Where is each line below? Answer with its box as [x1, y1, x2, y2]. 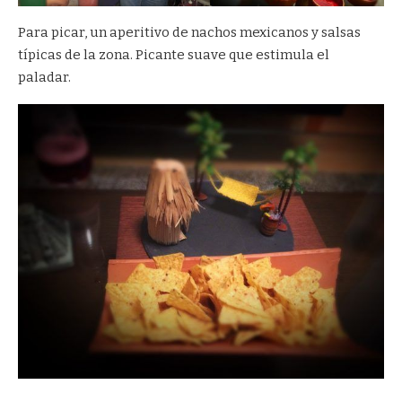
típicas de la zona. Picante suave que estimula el [18, 47, 329, 64]
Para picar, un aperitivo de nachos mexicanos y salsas [18, 24, 361, 41]
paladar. [18, 69, 71, 86]
